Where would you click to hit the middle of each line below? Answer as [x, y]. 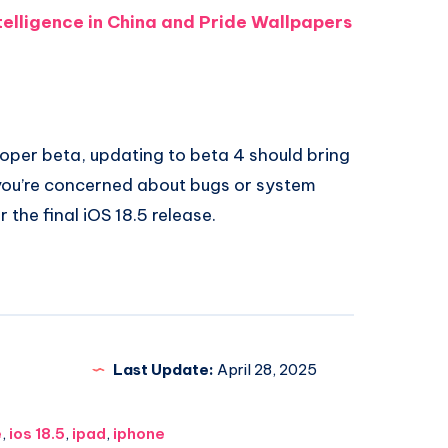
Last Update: [163, 370]
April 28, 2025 [265, 370]
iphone [138, 434]
